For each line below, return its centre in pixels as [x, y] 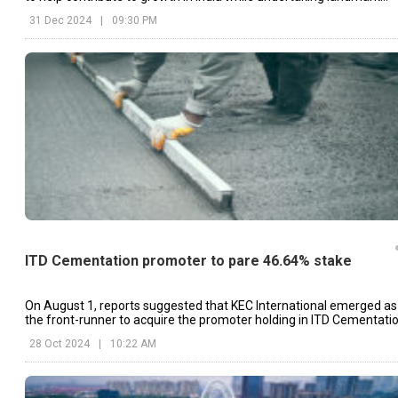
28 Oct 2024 [60, 343]
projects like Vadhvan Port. [100, 11]
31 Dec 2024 [60, 21]
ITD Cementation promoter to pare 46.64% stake [188, 260]
